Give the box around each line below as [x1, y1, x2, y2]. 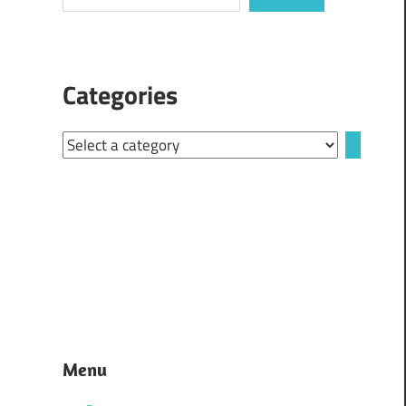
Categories [62, 74, 178, 114]
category [61, 183, 119, 208]
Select [61, 130, 101, 155]
